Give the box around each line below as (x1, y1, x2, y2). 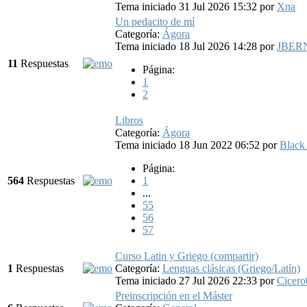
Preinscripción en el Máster (115, 289, 232, 302)
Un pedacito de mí (115, 15, 195, 27)
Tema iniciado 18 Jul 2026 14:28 (115, 40, 260, 52)
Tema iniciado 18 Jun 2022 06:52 (115, 138, 262, 151)
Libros (115, 114, 143, 126)
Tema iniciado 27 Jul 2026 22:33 (115, 274, 260, 286)
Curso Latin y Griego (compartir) (115, 249, 258, 262)
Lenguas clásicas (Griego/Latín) (162, 262, 300, 274)
